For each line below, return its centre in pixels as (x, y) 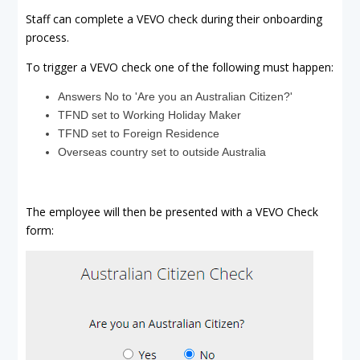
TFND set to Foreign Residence (139, 133)
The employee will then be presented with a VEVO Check (172, 212)
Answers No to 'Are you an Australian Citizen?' (175, 96)
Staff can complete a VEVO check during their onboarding (174, 19)
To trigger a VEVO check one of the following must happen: (180, 67)
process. (47, 37)
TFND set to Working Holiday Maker (149, 115)
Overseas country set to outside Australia (162, 152)
